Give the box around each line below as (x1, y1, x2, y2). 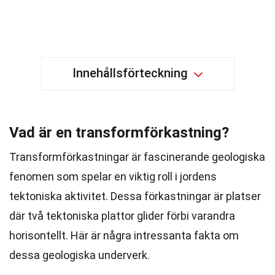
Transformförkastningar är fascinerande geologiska (9, 150, 265, 163)
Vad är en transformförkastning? (9, 124, 229, 141)
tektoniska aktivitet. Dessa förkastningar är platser (9, 190, 261, 203)
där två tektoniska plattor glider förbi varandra (9, 209, 235, 222)
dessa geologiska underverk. (9, 249, 150, 261)
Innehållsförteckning (72, 66, 188, 80)
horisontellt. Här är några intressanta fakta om (9, 229, 239, 242)
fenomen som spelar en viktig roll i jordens (9, 170, 217, 183)
